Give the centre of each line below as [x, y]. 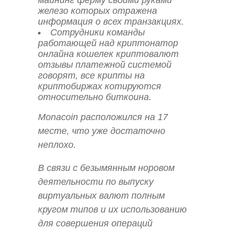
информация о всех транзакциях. [111, 21]
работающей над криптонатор [108, 43]
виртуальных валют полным [101, 196]
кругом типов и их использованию [112, 210]
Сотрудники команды [98, 32]
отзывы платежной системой [105, 64]
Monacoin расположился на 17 [103, 117]
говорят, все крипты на [91, 75]
